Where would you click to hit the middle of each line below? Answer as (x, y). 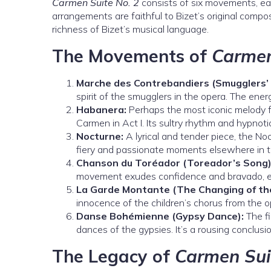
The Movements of (132, 56)
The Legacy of (113, 256)
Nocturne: (100, 136)
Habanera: (101, 109)
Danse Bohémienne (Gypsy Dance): (160, 216)
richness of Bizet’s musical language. (130, 29)
